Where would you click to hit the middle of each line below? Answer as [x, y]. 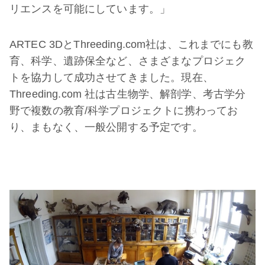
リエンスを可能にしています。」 [90, 9]
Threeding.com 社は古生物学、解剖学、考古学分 [128, 94]
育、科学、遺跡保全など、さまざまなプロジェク [128, 61]
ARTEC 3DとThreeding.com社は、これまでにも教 [131, 45]
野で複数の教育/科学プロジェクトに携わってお [124, 111]
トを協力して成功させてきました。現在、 [112, 78]
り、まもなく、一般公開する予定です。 [106, 127]
